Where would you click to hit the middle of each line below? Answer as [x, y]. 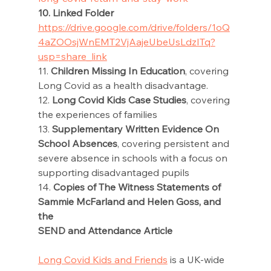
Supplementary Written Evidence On [136, 129]
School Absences [77, 144]
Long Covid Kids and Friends [103, 260]
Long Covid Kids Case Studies [119, 100]
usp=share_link [72, 57]
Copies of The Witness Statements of [138, 187]
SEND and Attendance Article [105, 231]
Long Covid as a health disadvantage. [124, 86]
